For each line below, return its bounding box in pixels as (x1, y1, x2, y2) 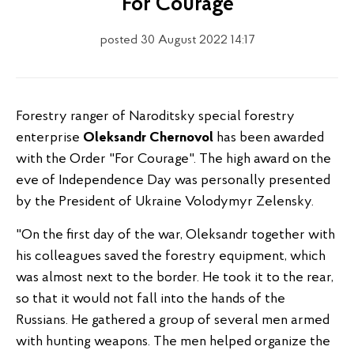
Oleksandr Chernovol (83, 130, 213, 145)
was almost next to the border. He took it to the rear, (16, 270, 333, 285)
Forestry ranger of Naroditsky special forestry (16, 109, 295, 124)
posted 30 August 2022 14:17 (100, 34, 254, 47)
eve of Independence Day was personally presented (16, 173, 330, 188)
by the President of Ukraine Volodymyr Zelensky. (16, 194, 314, 209)
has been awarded (213, 130, 324, 145)
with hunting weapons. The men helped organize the (16, 334, 330, 349)
